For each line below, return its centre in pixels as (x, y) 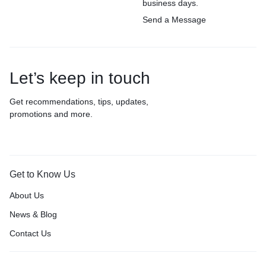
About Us (27, 195)
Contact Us (30, 233)
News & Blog (33, 214)
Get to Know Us (42, 174)
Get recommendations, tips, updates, (79, 102)
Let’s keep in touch (80, 78)
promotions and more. (51, 114)
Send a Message (174, 20)
